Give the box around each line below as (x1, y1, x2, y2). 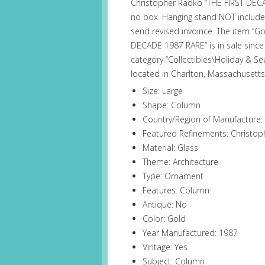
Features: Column (143, 185, 210, 196)
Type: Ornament (143, 170, 204, 182)
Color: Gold (143, 213, 186, 225)
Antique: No (143, 199, 188, 211)
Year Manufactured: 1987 (143, 227, 238, 239)
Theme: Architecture (143, 156, 219, 168)
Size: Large (143, 85, 183, 97)
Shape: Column (143, 99, 201, 111)
